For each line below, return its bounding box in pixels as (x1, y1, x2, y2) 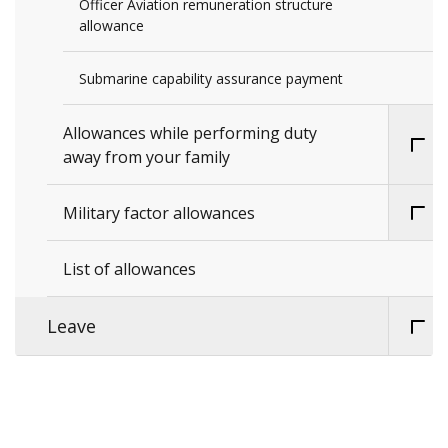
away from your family (63, 146, 230, 169)
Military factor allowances (63, 202, 255, 225)
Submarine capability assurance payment (79, 69, 343, 89)
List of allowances (63, 258, 196, 281)
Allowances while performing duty (63, 122, 317, 145)
